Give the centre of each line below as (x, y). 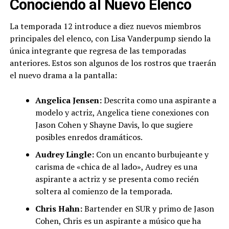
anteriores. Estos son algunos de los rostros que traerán (113, 63)
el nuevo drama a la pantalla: (63, 75)
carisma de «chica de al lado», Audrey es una (116, 167)
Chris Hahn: (59, 209)
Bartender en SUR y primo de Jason (148, 209)
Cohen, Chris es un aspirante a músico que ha (118, 221)
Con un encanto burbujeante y (151, 155)
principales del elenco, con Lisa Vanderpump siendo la (110, 39)
